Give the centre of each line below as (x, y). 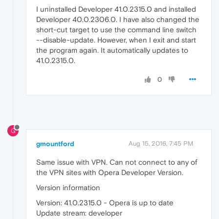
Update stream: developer (79, 213)
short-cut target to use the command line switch (116, 30)
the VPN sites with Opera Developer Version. (110, 172)
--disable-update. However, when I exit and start (116, 40)
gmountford (55, 143)
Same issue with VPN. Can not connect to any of (117, 162)
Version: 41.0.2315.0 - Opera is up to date (105, 202)
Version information (68, 187)
